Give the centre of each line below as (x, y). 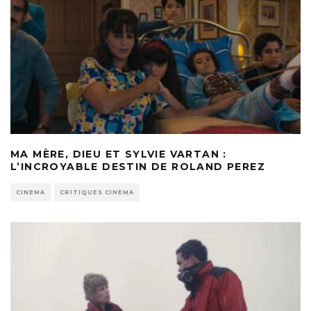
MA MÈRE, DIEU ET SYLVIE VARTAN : (119, 154)
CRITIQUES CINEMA (97, 192)
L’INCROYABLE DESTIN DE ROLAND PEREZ (138, 166)
